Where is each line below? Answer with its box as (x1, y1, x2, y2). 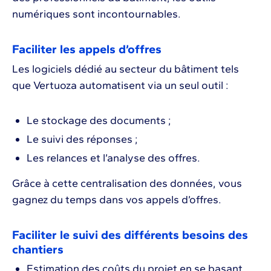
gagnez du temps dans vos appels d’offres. (12, 192, 221, 206)
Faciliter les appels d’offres (12, 41, 162, 56)
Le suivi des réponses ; (27, 132, 138, 146)
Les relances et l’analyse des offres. (27, 151, 203, 165)
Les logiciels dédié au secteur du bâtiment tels (12, 62, 239, 76)
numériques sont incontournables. (12, 7, 183, 21)
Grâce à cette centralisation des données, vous (12, 176, 242, 190)
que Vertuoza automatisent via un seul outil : (12, 78, 229, 92)
